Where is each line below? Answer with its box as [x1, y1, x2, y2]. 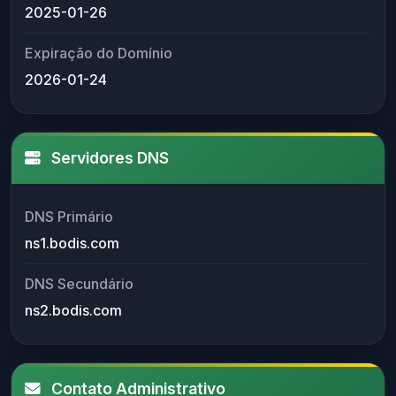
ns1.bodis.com [25, 233, 119, 252]
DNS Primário [25, 207, 113, 225]
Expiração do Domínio [25, 43, 172, 62]
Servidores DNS [48, 148, 169, 167]
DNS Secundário [25, 274, 133, 293]
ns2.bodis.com [25, 301, 122, 319]
